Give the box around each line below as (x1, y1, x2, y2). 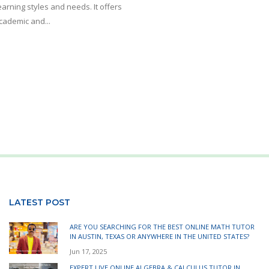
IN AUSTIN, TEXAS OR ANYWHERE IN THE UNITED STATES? (70, 231, 249, 241)
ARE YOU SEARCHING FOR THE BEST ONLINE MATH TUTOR (70, 222, 255, 231)
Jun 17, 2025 (70, 247, 107, 256)
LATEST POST (9, 196, 70, 208)
